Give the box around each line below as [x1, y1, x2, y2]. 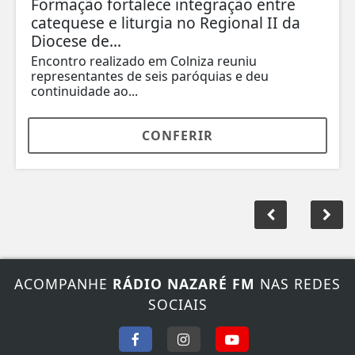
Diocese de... [31, 30, 121, 52]
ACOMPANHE [14, 274, 113, 294]
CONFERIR [142, 127, 213, 145]
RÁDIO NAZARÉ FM [113, 274, 255, 294]
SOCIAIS [147, 295, 208, 315]
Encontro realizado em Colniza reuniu [31, 52, 257, 71]
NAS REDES [255, 274, 341, 294]
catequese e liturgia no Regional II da [31, 12, 300, 34]
